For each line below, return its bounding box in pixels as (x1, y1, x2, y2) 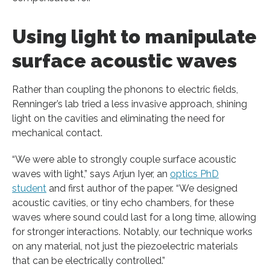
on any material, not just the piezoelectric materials (12, 240, 238, 253)
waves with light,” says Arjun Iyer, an (12, 168, 170, 180)
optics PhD (170, 168, 219, 180)
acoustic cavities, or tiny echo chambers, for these (12, 197, 234, 209)
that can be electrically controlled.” (12, 255, 165, 267)
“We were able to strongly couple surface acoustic (12, 154, 236, 166)
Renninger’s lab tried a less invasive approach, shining (12, 98, 247, 110)
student (12, 183, 46, 195)
